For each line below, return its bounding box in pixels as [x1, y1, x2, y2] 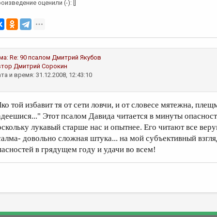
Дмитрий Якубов [52, 54, 101, 61]
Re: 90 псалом [10, 54, 50, 61]
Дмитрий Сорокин [14, 62, 67, 70]
